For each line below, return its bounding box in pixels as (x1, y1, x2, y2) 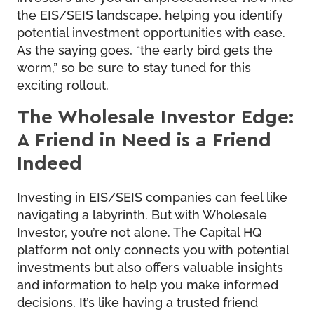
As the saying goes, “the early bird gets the (17, 40, 273, 57)
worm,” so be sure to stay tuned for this (17, 57, 251, 75)
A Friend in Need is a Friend (17, 126, 271, 151)
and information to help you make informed (17, 275, 278, 292)
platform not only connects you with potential (17, 240, 289, 257)
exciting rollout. (17, 75, 109, 93)
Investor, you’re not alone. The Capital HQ (17, 222, 261, 240)
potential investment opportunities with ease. (17, 22, 285, 40)
